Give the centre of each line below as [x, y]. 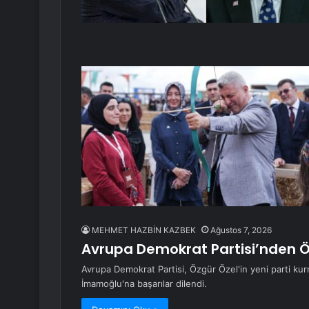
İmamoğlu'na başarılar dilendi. [144, 284]
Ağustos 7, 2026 [241, 230]
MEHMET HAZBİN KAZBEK [144, 230]
